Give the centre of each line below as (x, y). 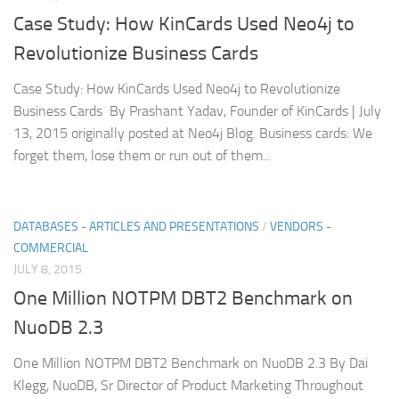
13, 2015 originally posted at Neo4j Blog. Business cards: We (193, 134)
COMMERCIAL (51, 248)
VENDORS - (301, 227)
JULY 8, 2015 (48, 270)
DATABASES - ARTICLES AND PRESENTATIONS (136, 227)
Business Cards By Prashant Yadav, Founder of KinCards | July (197, 111)
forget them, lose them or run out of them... (142, 156)
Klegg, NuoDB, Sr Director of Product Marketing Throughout (188, 386)
